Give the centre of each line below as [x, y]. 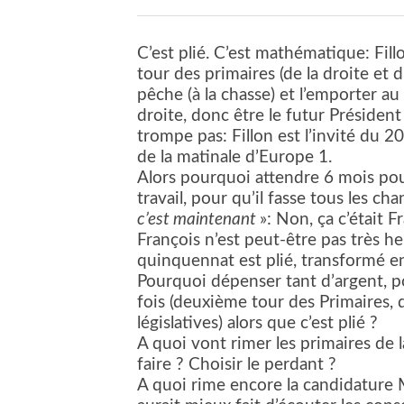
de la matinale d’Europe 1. [234, 157]
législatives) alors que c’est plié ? [257, 323]
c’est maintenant [198, 219]
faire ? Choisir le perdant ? [237, 364]
